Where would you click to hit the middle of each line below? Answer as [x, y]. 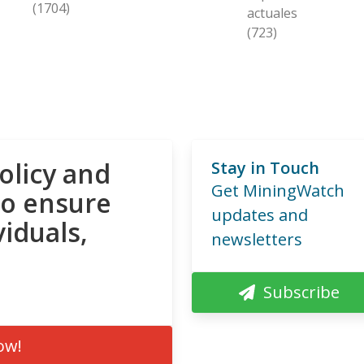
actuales [272, 13]
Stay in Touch [265, 167]
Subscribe [301, 292]
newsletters [257, 239]
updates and [260, 214]
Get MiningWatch [278, 190]
